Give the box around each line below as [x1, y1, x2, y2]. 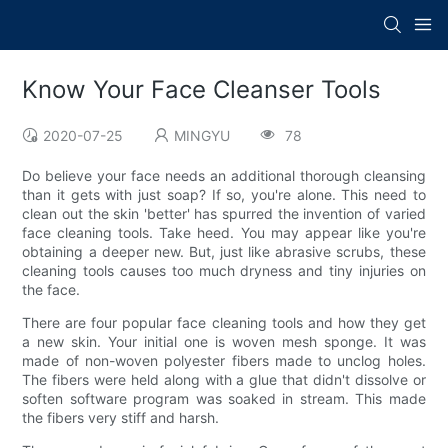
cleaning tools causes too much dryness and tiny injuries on [22, 262, 426, 280]
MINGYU [174, 127, 231, 145]
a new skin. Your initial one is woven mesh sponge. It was [22, 333, 426, 351]
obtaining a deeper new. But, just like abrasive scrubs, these [22, 243, 426, 261]
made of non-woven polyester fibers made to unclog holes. [22, 352, 426, 370]
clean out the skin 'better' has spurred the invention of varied [22, 205, 426, 223]
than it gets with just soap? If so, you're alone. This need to [22, 186, 426, 204]
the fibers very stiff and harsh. [22, 409, 220, 427]
